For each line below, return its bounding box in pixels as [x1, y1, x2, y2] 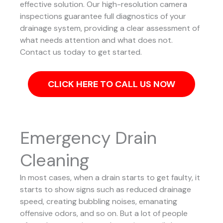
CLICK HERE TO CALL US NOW [48, 78, 175, 90]
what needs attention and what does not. [20, 35, 173, 46]
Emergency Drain [20, 126, 157, 149]
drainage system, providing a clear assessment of [20, 23, 200, 34]
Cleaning [20, 148, 89, 172]
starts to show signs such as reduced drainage [20, 184, 191, 195]
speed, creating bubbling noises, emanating [20, 196, 177, 207]
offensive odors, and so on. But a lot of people [20, 208, 188, 219]
